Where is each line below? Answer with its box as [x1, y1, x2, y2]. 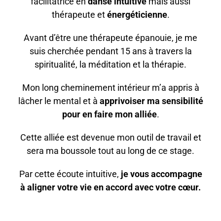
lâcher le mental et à [18, 95, 100, 106]
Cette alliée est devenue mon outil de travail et [20, 132, 201, 143]
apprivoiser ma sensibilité [99, 95, 203, 106]
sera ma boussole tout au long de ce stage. [27, 145, 194, 156]
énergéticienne [107, 9, 167, 20]
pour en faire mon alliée [62, 109, 157, 119]
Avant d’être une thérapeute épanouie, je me [24, 32, 197, 43]
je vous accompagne [120, 168, 202, 179]
